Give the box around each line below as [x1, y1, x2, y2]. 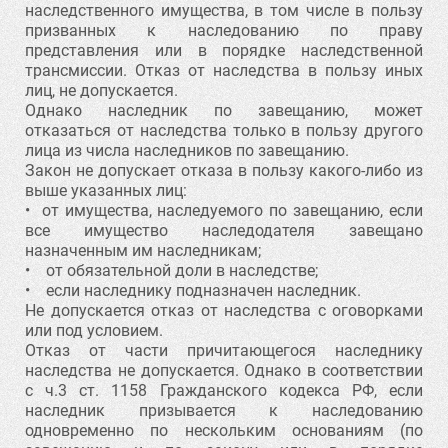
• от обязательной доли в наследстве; [25, 261, 318, 280]
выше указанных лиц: [25, 181, 187, 200]
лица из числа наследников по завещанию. [25, 141, 349, 160]
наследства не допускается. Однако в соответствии [25, 361, 423, 380]
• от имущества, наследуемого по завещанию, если [25, 201, 423, 220]
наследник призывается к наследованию [25, 401, 423, 420]
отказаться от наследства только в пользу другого [25, 121, 423, 140]
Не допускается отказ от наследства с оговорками [25, 301, 423, 320]
